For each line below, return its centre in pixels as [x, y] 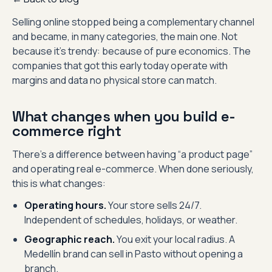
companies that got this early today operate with [120, 66]
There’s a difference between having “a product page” [132, 154]
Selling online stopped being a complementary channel [133, 22]
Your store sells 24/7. [154, 205]
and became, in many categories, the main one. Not [125, 36]
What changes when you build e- [124, 116]
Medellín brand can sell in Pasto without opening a [134, 254]
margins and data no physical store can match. [114, 80]
